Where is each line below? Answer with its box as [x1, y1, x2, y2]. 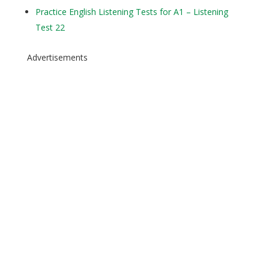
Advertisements [26, 52, 88, 63]
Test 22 [35, 22, 65, 33]
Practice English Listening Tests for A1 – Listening [35, 6, 228, 17]
